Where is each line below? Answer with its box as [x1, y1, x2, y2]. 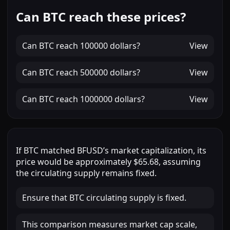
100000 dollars [80, 40, 137, 52]
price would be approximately [16, 156, 133, 168]
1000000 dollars [80, 93, 141, 105]
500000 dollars [80, 67, 137, 79]
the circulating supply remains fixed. [16, 167, 157, 179]
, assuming [159, 156, 201, 168]
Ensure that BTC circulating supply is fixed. [22, 192, 186, 204]
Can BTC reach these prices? [16, 8, 186, 25]
